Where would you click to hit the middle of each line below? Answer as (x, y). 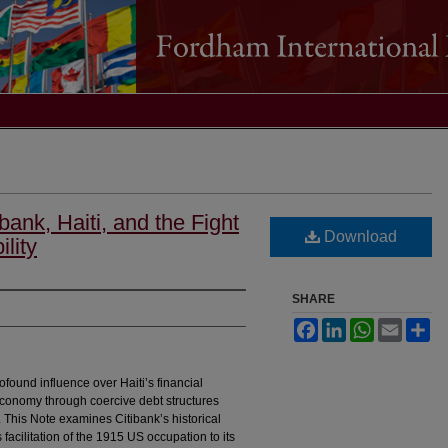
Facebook (345, 326)
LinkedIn (369, 326)
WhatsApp (402, 326)
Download (358, 237)
